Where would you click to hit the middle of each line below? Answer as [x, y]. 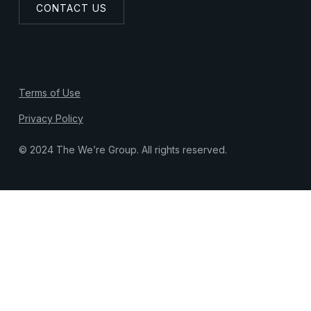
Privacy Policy [51, 119]
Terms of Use [49, 93]
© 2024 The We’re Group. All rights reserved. [123, 150]
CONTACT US [71, 8]
